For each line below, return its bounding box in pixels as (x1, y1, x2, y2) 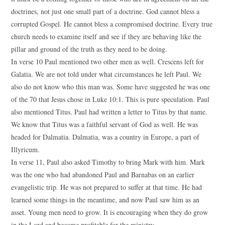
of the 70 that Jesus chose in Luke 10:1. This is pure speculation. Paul (11, 94, 210, 104)
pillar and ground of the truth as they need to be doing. (11, 44, 168, 54)
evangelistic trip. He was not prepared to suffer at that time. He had (11, 182, 202, 192)
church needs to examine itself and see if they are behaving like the (11, 32, 202, 41)
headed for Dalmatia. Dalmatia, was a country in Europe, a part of (11, 132, 200, 142)
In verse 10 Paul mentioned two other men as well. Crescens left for (11, 57, 204, 66)
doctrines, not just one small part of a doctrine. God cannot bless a (11, 7, 200, 16)
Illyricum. (11, 145, 40, 154)
